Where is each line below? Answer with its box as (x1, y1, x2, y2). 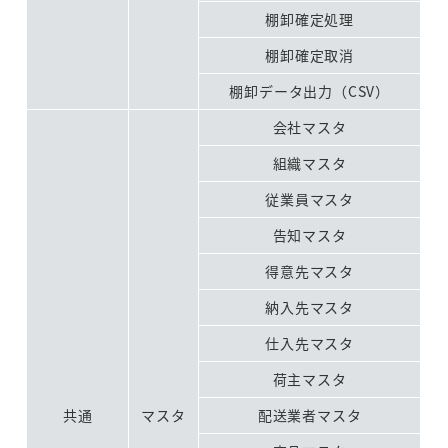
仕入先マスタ (265, 332, 355, 353)
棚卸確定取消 (265, 44, 355, 65)
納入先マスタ (265, 296, 355, 317)
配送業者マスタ (257, 404, 362, 425)
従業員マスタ (265, 188, 355, 209)
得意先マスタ (265, 260, 355, 281)
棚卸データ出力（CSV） (229, 80, 390, 101)
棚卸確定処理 (265, 8, 355, 29)
